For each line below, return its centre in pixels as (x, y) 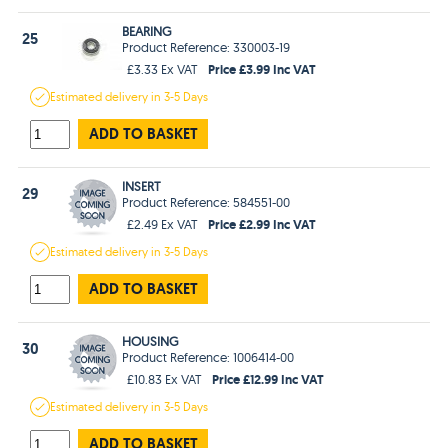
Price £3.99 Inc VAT (262, 68)
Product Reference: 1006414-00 (208, 356)
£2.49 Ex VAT (163, 223)
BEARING (147, 30)
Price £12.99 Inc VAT (268, 378)
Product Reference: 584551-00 (206, 201)
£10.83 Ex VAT (165, 378)
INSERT (142, 185)
